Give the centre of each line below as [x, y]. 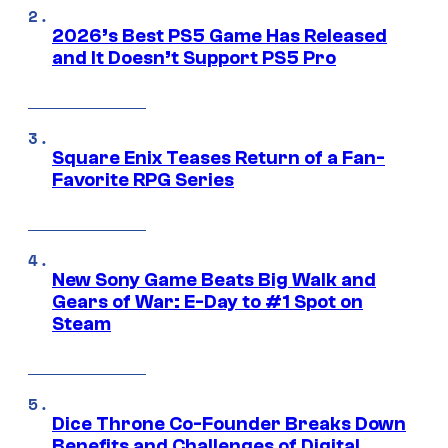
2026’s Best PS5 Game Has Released [219, 36]
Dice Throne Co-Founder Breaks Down [229, 424]
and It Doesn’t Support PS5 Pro [194, 58]
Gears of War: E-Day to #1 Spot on [207, 302]
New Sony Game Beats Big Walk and [214, 280]
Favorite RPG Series [143, 180]
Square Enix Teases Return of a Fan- [218, 158]
